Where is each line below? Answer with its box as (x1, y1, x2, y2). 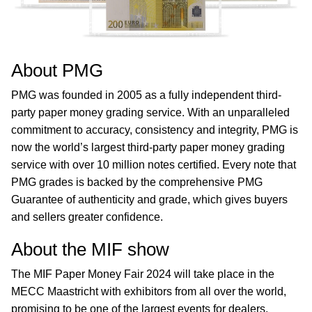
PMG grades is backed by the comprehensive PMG (11, 176, 263, 188)
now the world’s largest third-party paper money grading (11, 141, 285, 153)
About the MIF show (11, 239, 169, 260)
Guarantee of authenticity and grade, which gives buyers (11, 194, 288, 205)
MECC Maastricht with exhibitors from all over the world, (11, 286, 286, 297)
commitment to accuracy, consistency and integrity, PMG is (11, 124, 298, 136)
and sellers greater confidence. (11, 211, 163, 223)
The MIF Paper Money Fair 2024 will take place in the (11, 268, 274, 280)
